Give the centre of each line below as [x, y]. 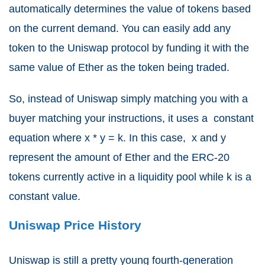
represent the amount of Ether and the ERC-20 [119, 157]
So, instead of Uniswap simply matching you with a [128, 98]
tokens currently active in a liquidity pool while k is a [130, 177]
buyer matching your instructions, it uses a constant [131, 118]
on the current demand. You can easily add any [120, 28]
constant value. [46, 196]
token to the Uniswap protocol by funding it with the [129, 48]
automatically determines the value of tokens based [130, 9]
